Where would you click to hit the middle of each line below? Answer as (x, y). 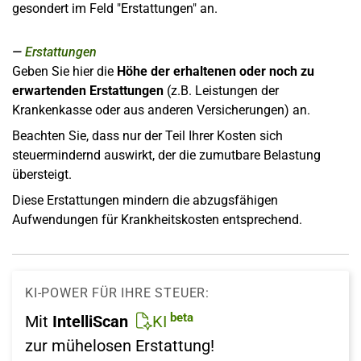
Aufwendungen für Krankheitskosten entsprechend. (157, 220)
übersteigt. (42, 174)
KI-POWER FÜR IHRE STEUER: (117, 293)
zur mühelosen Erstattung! (120, 346)
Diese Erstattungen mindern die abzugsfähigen (145, 200)
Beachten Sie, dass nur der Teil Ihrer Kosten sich (147, 136)
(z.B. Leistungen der (221, 91)
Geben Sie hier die (64, 71)
